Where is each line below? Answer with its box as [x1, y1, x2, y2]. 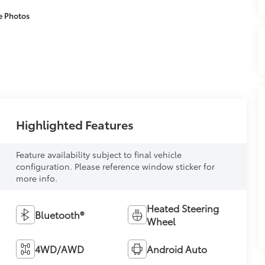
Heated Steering [146, 201, 219, 215]
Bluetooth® [34, 208, 84, 222]
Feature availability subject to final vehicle [15, 148, 182, 161]
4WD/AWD [34, 242, 84, 256]
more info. [15, 172, 57, 185]
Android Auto [146, 242, 207, 256]
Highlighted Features [15, 116, 134, 133]
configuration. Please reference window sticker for [15, 160, 215, 173]
